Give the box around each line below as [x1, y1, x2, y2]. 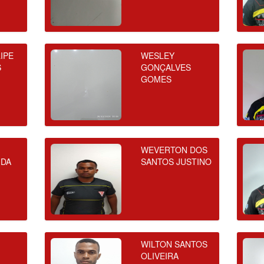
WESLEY [140, 49, 174, 61]
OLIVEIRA [140, 250, 179, 262]
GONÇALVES [140, 61, 191, 73]
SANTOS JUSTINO [140, 156, 212, 167]
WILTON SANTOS [140, 238, 207, 250]
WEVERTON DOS [140, 144, 207, 156]
